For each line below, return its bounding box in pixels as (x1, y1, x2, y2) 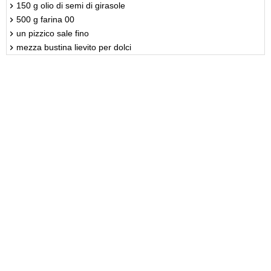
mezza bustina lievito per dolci (16, 42, 131, 52)
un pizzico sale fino (16, 28, 89, 38)
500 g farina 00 (16, 14, 74, 24)
